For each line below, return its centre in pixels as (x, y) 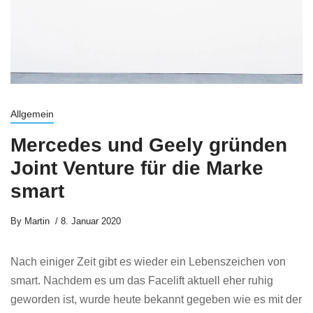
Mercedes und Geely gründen (149, 145)
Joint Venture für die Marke (137, 168)
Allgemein (32, 114)
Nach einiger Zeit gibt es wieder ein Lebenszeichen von (148, 262)
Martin (36, 221)
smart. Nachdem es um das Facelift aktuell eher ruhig (142, 281)
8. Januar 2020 (91, 221)
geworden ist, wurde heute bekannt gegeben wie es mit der (156, 299)
